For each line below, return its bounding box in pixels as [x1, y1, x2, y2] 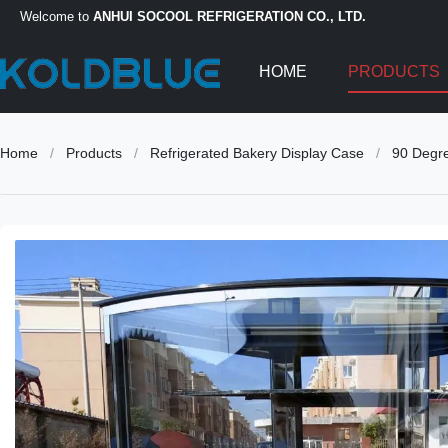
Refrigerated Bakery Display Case [150, 145, 364, 161]
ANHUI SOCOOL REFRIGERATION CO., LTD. [93, 8, 366, 24]
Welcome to [20, 8, 93, 24]
